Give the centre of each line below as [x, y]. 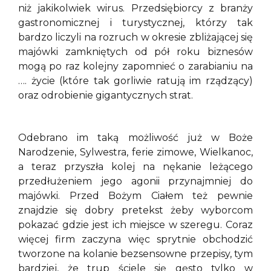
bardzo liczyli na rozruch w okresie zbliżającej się [135, 37]
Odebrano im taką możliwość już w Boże [135, 138]
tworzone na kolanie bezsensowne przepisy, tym [135, 254]
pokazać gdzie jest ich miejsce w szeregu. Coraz [135, 225]
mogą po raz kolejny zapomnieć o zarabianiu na [135, 66]
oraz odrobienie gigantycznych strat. [109, 95]
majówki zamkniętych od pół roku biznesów [135, 51]
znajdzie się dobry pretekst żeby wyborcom [135, 211]
